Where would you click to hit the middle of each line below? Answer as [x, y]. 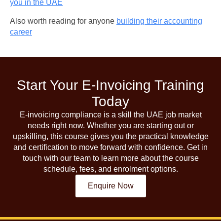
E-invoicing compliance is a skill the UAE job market [110, 115]
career [21, 32]
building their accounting [159, 21]
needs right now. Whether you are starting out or [110, 126]
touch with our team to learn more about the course [110, 158]
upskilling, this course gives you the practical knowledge [110, 137]
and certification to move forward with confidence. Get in [110, 147]
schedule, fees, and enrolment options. [110, 169]
